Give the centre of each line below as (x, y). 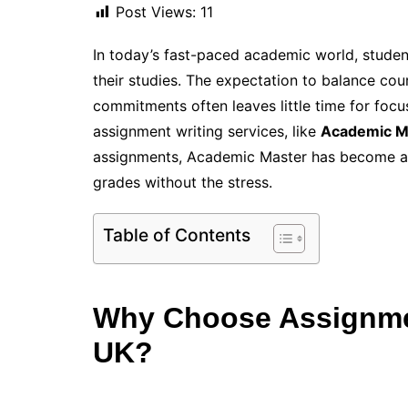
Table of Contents (177, 235)
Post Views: (156, 12)
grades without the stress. (183, 183)
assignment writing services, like (207, 132)
